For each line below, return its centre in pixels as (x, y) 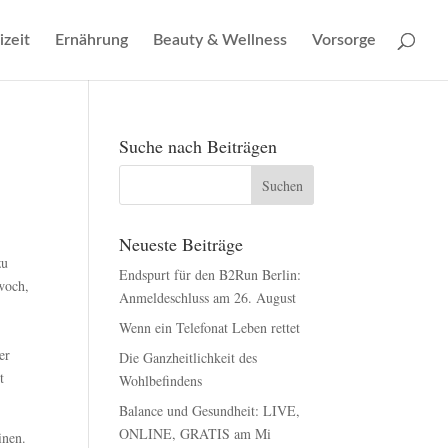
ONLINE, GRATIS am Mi (195, 433)
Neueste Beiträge (181, 244)
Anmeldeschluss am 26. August (208, 297)
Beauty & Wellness (220, 40)
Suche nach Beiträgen (198, 146)
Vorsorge (344, 40)
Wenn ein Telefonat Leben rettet (210, 327)
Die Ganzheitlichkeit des (188, 357)
